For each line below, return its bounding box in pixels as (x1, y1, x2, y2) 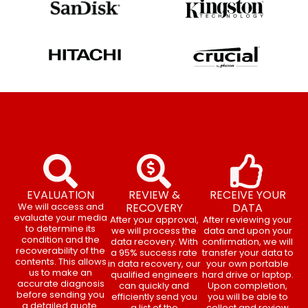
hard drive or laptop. (201, 268, 294, 282)
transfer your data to (201, 246, 294, 260)
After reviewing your (203, 213, 292, 227)
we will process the (111, 224, 197, 238)
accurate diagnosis (16, 277, 104, 291)
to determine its (25, 222, 96, 236)
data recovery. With (110, 235, 198, 249)
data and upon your (203, 224, 292, 238)
